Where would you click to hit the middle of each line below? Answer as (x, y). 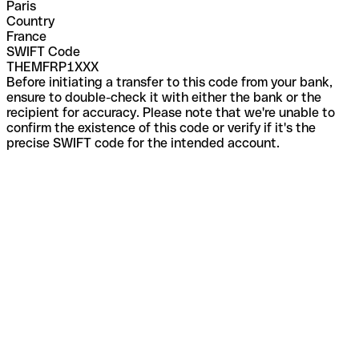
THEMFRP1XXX (52, 67)
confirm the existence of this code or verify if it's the (161, 127)
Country (30, 21)
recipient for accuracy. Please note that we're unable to (171, 112)
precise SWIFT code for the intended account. (143, 143)
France (26, 36)
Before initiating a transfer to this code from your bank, (169, 82)
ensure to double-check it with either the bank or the (164, 97)
